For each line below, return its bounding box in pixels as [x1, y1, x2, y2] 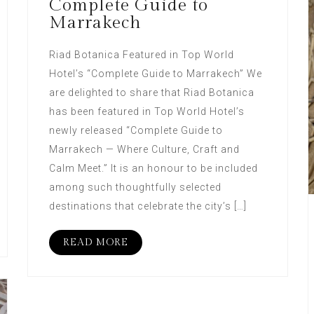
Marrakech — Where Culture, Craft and [48, 143, 240, 155]
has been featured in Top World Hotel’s [48, 105, 245, 117]
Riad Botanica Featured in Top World [48, 48, 234, 60]
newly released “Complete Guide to [48, 124, 223, 136]
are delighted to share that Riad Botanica [48, 86, 254, 98]
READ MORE [62, 236, 128, 248]
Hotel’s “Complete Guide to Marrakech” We [48, 67, 262, 79]
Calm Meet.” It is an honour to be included [48, 162, 258, 174]
